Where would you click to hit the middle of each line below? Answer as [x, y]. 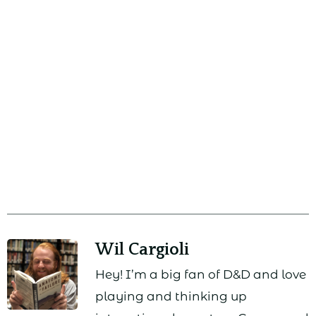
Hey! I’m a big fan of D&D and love [201, 275]
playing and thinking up [171, 297]
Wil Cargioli [142, 250]
